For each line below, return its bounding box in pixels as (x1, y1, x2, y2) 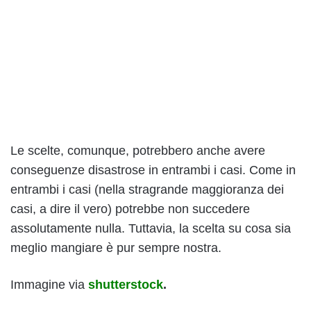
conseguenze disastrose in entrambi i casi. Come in (10, 162, 296, 177)
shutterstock (88, 277, 163, 292)
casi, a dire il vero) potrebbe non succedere (10, 201, 250, 216)
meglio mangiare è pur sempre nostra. (10, 240, 221, 255)
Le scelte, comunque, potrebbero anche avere (10, 143, 265, 158)
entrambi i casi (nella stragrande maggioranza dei (10, 182, 284, 196)
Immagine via (10, 277, 88, 292)
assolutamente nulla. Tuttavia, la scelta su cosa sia (10, 221, 291, 235)
